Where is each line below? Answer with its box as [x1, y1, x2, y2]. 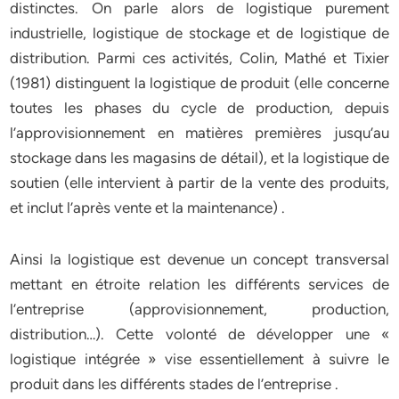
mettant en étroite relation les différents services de [10, 275, 389, 293]
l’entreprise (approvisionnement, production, [10, 300, 389, 318]
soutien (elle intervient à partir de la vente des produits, [10, 174, 389, 191]
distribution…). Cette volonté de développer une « [10, 325, 389, 343]
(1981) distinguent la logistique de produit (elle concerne [10, 74, 389, 92]
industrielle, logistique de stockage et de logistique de [10, 24, 389, 42]
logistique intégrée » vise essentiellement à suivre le [10, 350, 389, 368]
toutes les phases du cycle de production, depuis [10, 99, 389, 117]
